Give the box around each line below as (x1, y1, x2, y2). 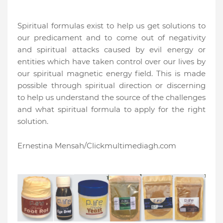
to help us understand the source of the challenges (17, 93, 206, 103)
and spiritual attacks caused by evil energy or (17, 45, 206, 55)
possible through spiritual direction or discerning (17, 81, 206, 91)
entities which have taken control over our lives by (17, 57, 206, 67)
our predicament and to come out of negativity (17, 33, 206, 43)
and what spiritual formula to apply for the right (17, 105, 206, 114)
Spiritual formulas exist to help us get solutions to (17, 21, 206, 31)
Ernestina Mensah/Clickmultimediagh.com (17, 141, 176, 151)
